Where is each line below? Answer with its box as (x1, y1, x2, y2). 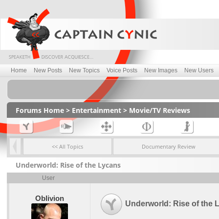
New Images (144, 67, 177, 74)
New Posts (34, 67, 62, 74)
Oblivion (35, 194, 64, 202)
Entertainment (71, 106, 121, 115)
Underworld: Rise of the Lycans (15, 160, 121, 170)
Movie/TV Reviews (129, 106, 190, 115)
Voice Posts (107, 67, 137, 74)
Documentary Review (141, 143, 196, 150)
